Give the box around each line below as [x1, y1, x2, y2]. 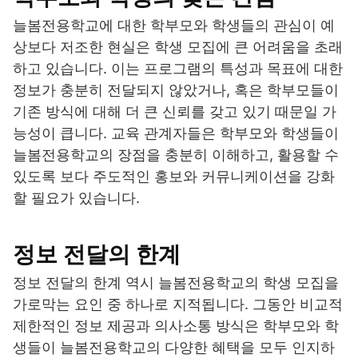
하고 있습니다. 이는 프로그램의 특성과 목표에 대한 [13, 60, 343, 78]
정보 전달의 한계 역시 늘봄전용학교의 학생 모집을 [13, 274, 339, 292]
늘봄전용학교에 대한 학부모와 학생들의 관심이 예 [13, 17, 335, 34]
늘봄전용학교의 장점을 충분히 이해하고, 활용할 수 [13, 146, 339, 164]
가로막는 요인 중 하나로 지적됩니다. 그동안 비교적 [13, 296, 343, 313]
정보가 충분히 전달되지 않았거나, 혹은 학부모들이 [13, 82, 339, 99]
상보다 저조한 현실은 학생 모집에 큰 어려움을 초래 [13, 38, 343, 56]
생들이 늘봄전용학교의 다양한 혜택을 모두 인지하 [13, 339, 335, 356]
